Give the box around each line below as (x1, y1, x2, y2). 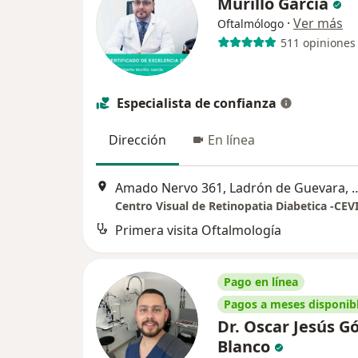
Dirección (109, 131, 166, 149)
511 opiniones (280, 34, 356, 50)
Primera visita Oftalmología (115, 221, 281, 239)
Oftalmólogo (217, 16, 284, 32)
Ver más (293, 14, 343, 33)
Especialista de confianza (117, 94, 276, 113)
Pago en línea (224, 273, 298, 289)
